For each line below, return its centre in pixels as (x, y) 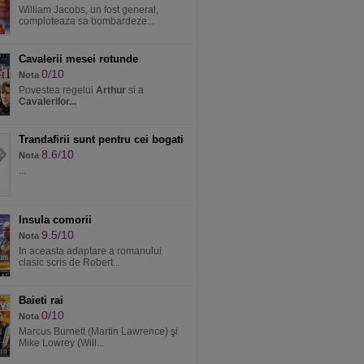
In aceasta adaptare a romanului (90, 251)
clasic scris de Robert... (69, 262)
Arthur (111, 90)
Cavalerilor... (48, 102)
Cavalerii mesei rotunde (78, 59)
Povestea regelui (57, 90)
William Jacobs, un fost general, (89, 10)
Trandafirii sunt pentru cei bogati (101, 139)
